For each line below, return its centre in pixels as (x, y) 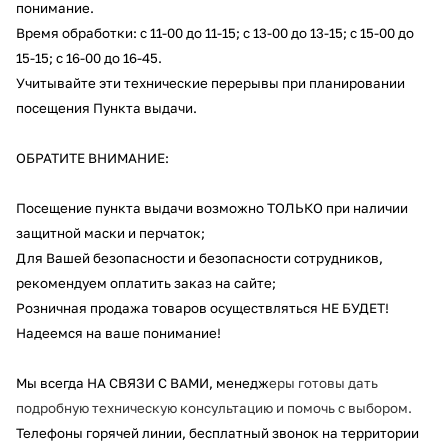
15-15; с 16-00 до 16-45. (89, 57)
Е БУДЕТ (358, 307)
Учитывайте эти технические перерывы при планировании (210, 82)
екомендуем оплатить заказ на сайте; (151, 282)
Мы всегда (51, 382)
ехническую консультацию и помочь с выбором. (255, 407)
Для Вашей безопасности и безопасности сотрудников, (199, 257)
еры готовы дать (323, 382)
